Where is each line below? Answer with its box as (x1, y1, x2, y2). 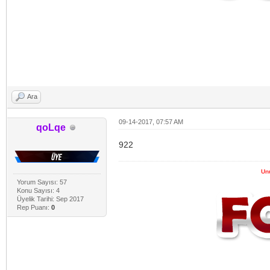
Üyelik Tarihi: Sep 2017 (16, 195, 84, 203)
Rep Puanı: (16, 204, 51, 212)
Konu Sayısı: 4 (16, 187, 60, 195)
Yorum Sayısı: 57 (16, 178, 67, 186)
